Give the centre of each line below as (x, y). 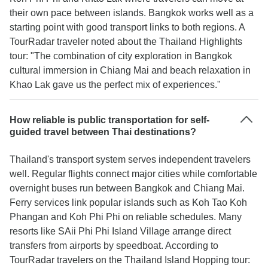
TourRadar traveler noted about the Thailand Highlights (126, 42)
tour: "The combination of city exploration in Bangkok (121, 56)
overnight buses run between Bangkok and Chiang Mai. (127, 188)
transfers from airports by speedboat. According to (114, 246)
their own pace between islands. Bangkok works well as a (132, 13)
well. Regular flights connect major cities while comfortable (133, 174)
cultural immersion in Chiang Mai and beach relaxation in (130, 70)
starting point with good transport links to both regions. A (127, 27)
